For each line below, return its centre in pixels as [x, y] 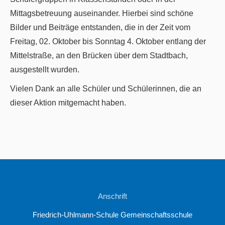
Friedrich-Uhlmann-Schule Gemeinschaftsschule [113, 215]
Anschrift [113, 196]
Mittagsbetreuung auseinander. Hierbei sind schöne [102, 13]
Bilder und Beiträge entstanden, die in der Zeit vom [100, 27]
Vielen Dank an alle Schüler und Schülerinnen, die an [106, 88]
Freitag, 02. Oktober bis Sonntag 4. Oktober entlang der [108, 41]
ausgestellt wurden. [47, 69]
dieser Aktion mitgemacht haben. [69, 102]
